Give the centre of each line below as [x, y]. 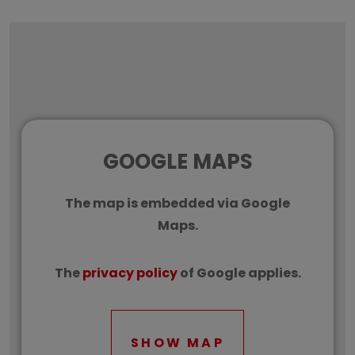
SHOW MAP [177, 343]
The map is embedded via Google [177, 204]
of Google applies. [239, 273]
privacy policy [130, 273]
